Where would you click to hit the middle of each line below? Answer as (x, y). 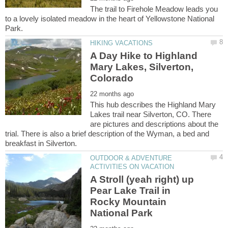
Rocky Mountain (129, 202)
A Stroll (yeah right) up (142, 180)
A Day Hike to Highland (144, 55)
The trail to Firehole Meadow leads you (154, 9)
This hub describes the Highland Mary (153, 104)
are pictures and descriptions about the (154, 124)
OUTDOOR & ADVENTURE (131, 158)
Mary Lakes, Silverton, (142, 67)
